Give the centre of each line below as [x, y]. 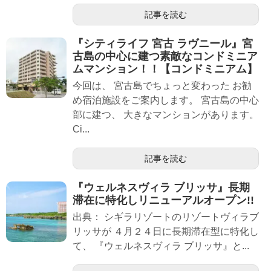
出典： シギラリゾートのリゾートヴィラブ [166, 217]
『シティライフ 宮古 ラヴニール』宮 [163, 44]
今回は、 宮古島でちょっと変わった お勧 [162, 86]
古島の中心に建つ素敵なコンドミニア [165, 57]
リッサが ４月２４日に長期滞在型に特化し [166, 232]
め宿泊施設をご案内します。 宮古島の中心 [166, 100]
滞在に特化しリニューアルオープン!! [163, 201]
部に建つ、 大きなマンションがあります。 [166, 115]
